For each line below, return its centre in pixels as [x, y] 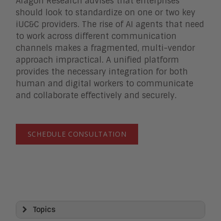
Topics [44, 209]
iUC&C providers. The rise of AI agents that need [110, 24]
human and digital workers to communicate [105, 83]
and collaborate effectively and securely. [96, 95]
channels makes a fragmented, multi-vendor [105, 48]
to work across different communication [96, 36]
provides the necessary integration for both [102, 72]
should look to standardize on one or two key [106, 12]
